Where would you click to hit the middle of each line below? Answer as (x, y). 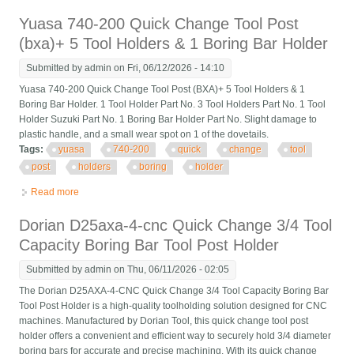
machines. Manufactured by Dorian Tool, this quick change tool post (164, 321)
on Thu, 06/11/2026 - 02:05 (171, 270)
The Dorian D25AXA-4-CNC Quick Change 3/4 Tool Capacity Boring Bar (174, 291)
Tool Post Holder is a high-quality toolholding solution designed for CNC (173, 306)
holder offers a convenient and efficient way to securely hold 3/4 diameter (175, 336)
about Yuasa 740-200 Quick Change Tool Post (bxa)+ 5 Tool (208, 192)
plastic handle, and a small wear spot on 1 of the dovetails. (148, 135)
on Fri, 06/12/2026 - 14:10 (168, 68)
